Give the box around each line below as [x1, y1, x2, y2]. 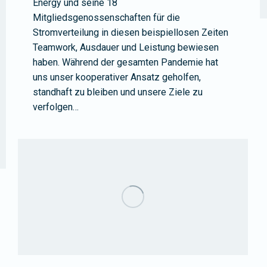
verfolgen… [33, 101, 79, 113]
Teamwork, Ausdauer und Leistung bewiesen [33, 42, 219, 54]
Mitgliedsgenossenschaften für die [33, 12, 180, 24]
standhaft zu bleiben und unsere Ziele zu [33, 86, 203, 98]
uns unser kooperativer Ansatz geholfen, [33, 72, 201, 83]
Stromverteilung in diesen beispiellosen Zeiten [33, 27, 228, 39]
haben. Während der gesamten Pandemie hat [33, 57, 218, 69]
